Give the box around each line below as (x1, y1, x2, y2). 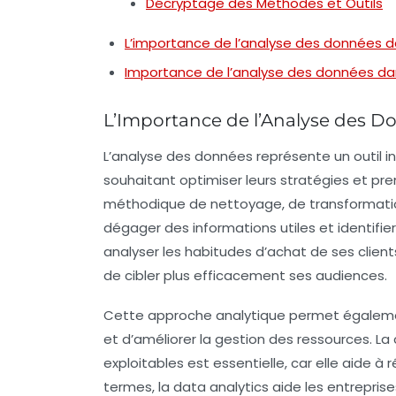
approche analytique (148, 305, 286, 324)
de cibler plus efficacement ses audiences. (103, 265, 387, 285)
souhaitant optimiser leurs (103, 170, 280, 189)
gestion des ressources (215, 329, 369, 348)
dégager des (103, 217, 193, 237)
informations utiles (193, 217, 316, 237)
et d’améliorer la (103, 329, 215, 348)
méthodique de (103, 194, 210, 213)
